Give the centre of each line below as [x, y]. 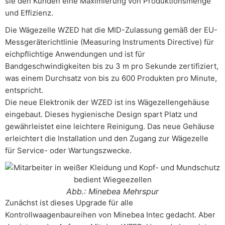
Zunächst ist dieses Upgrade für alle [69, 203]
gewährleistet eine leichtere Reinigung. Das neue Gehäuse [110, 126]
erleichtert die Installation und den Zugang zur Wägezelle [107, 138]
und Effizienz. [29, 13]
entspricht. [24, 90]
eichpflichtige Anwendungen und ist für [75, 54]
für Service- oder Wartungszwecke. [68, 150]
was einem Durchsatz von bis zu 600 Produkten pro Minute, [111, 78]
